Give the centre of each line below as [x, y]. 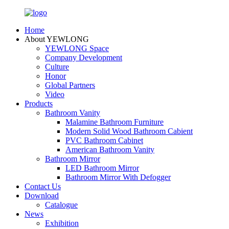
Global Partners [70, 85]
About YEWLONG [57, 39]
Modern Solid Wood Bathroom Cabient [129, 131]
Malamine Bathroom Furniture [114, 122]
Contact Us [43, 186]
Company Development [84, 58]
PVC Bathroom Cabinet [104, 140]
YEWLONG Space [77, 48]
